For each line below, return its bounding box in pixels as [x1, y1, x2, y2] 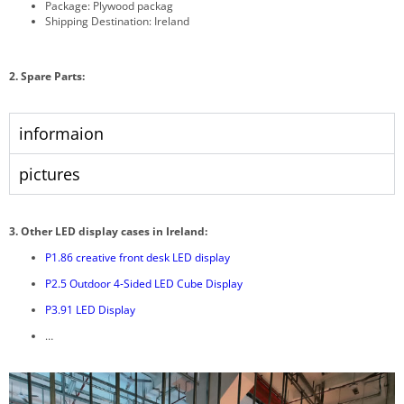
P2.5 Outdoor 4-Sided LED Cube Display [45, 275, 243, 291]
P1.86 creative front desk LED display [45, 249, 230, 265]
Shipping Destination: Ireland [45, 13, 189, 29]
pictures [19, 162, 80, 185]
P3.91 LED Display [45, 301, 135, 317]
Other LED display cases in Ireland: [21, 223, 207, 239]
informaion [19, 122, 104, 144]
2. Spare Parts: [9, 68, 85, 84]
